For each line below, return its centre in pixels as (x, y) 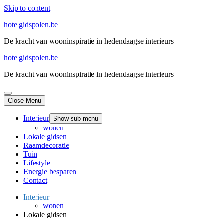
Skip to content (27, 8)
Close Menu (25, 100)
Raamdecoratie (46, 145)
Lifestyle (37, 163)
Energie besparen (50, 172)
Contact (35, 180)
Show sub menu (76, 118)
